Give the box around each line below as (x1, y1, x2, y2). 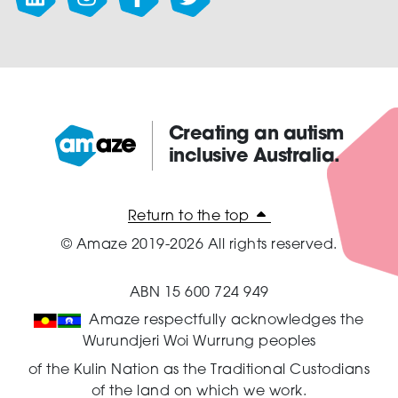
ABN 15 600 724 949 (129, 285, 269, 300)
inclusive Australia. (168, 147, 340, 167)
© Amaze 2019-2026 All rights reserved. (60, 237, 338, 252)
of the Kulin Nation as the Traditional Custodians (28, 362, 370, 378)
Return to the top (127, 210, 253, 225)
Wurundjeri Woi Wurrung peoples (82, 335, 316, 350)
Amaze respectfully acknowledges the (89, 314, 364, 329)
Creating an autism (168, 125, 344, 145)
